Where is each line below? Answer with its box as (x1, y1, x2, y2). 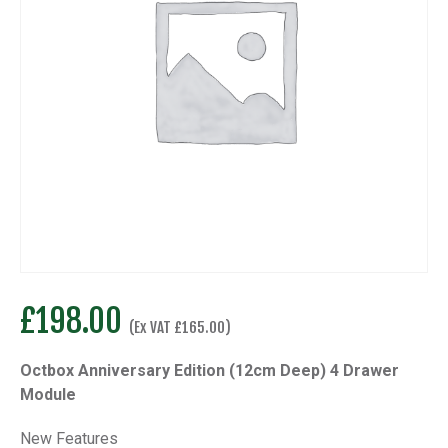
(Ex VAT (129, 318, 174, 337)
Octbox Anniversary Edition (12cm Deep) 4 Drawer (20, 361, 399, 380)
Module (20, 385, 76, 404)
